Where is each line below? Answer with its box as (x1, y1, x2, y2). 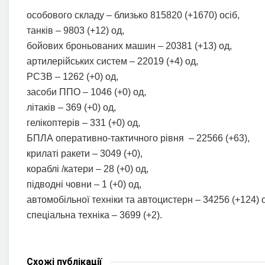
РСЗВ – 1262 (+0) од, (27, 72, 118, 82)
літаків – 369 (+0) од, (27, 102, 116, 113)
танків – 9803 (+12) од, (27, 25, 124, 36)
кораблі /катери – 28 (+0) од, (27, 164, 148, 174)
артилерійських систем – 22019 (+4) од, (27, 56, 198, 67)
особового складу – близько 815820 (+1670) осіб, (27, 10, 240, 21)
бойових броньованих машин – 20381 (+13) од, (27, 41, 232, 51)
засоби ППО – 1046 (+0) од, (27, 87, 146, 98)
